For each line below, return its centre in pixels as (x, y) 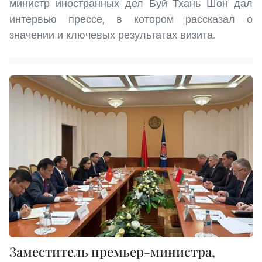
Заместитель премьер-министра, (112, 252)
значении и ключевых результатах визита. (112, 35)
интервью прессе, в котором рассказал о (131, 19)
